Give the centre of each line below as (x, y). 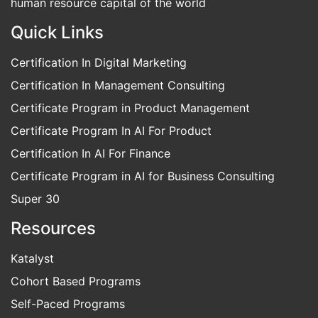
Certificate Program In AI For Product (111, 158)
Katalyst (32, 286)
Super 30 (35, 226)
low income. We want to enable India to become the (150, 13)
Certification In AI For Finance (91, 181)
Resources (53, 256)
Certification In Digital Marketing (99, 90)
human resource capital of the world (108, 30)
